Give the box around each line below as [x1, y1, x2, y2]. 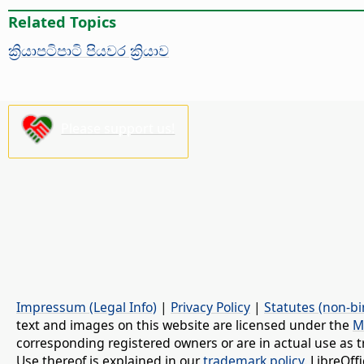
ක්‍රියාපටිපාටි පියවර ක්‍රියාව [8, 39, 169, 60]
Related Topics [8, 11, 116, 32]
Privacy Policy [171, 298, 250, 317]
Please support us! [61, 119, 175, 137]
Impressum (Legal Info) [16, 298, 157, 317]
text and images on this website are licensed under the [16, 316, 353, 335]
